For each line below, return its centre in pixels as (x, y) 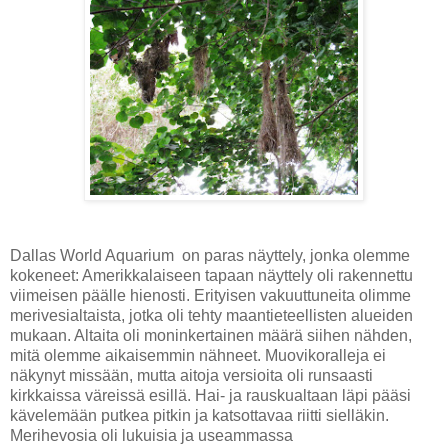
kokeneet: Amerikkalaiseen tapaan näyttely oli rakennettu (211, 275)
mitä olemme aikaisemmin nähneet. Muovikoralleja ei (198, 355)
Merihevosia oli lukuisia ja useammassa (151, 435)
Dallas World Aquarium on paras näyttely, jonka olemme (210, 255)
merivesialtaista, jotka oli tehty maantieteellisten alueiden (211, 315)
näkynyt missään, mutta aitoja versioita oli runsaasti (191, 375)
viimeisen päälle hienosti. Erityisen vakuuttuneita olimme (210, 295)
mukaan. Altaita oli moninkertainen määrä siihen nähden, (211, 335)
